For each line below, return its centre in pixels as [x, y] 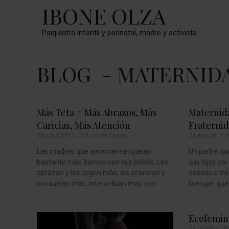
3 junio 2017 [207, 135]
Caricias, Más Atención [84, 125]
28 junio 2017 [57, 135]
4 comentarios [105, 135]
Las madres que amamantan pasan [94, 151]
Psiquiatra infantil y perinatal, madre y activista [119, 33]
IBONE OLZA [104, 16]
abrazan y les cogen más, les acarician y [101, 173]
